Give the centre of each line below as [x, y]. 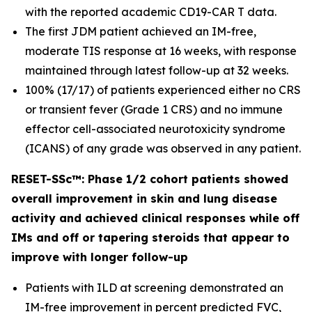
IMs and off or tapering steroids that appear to [150, 237]
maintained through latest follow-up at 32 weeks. [157, 70]
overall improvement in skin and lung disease [144, 198]
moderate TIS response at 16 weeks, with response [161, 51]
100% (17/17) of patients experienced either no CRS [163, 90]
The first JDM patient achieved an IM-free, [141, 31]
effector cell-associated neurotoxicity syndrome [155, 129]
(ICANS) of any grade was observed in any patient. [163, 148]
